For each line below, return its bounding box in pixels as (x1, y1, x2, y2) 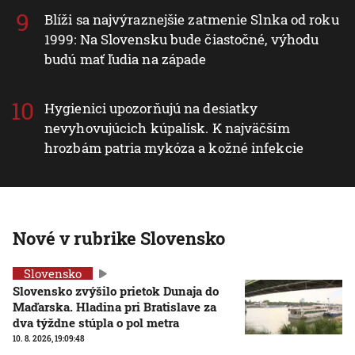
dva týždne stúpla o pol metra (13, 315, 179, 331)
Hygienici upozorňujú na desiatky (44, 99, 258, 118)
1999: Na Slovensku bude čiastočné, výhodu (44, 30, 319, 49)
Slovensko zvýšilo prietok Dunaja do (13, 283, 219, 300)
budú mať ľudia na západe (44, 50, 207, 69)
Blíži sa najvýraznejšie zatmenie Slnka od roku (44, 10, 339, 29)
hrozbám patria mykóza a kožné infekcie (44, 139, 303, 158)
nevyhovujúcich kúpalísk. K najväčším (44, 119, 290, 138)
